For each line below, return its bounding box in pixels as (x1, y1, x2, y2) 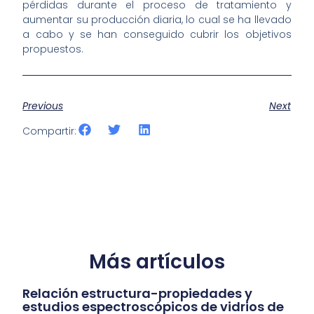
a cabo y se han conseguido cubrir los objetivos (22, 27, 292, 42)
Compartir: (22, 124, 77, 139)
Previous (22, 98, 64, 113)
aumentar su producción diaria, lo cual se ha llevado (22, 13, 292, 27)
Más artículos (88, 248, 225, 276)
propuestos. (22, 42, 84, 57)
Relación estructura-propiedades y (22, 285, 253, 303)
